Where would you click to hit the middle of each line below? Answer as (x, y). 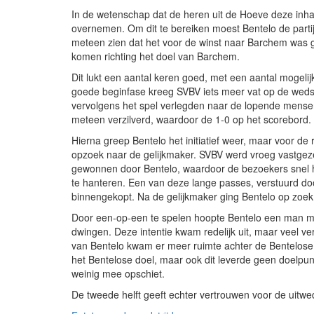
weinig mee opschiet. (118, 274)
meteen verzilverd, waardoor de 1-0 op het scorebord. (191, 120)
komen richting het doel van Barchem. (156, 56)
